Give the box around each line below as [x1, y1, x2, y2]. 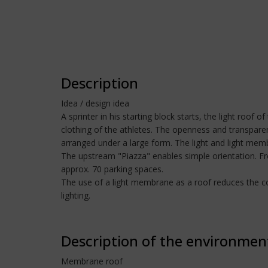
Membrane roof [61, 255, 123, 267]
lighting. [61, 190, 90, 201]
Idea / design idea [61, 98, 129, 109]
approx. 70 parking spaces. [61, 163, 163, 175]
